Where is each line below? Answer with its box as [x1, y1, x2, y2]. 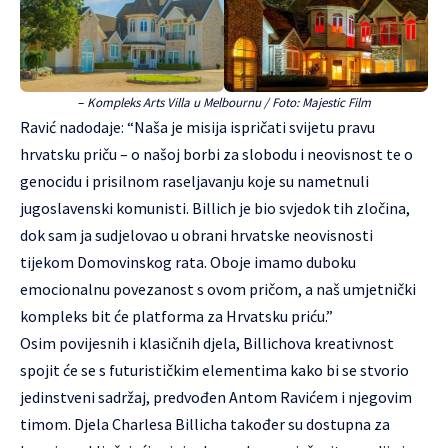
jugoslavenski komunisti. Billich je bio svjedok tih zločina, [20, 198, 410, 219]
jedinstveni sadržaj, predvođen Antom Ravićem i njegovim [20, 387, 412, 408]
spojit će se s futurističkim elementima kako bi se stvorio [20, 360, 409, 381]
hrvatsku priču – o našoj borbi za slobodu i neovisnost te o [20, 144, 413, 165]
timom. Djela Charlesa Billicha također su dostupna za [20, 414, 390, 435]
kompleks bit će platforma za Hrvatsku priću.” [20, 306, 333, 327]
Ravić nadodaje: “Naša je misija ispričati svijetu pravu [20, 117, 375, 138]
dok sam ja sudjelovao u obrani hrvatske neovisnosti [20, 225, 373, 246]
